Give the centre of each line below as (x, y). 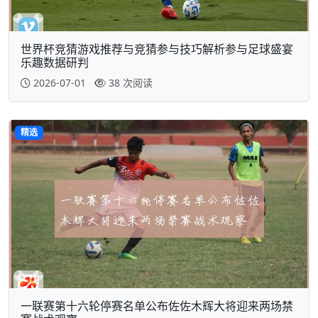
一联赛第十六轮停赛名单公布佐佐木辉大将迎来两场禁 (157, 306)
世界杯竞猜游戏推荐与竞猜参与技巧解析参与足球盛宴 (157, 49)
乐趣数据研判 (55, 63)
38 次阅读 (131, 83)
